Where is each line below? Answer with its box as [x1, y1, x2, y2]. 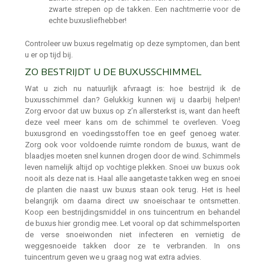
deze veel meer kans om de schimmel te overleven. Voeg [25, 117, 240, 127]
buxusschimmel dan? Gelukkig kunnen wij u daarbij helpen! [25, 95, 240, 104]
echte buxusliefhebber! [49, 16, 127, 25]
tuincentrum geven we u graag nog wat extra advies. [25, 252, 201, 261]
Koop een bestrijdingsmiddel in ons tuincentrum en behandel [25, 207, 240, 216]
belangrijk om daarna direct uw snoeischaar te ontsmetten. [25, 196, 240, 205]
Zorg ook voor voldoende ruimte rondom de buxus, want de [25, 140, 240, 149]
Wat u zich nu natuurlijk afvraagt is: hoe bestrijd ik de [25, 83, 240, 93]
